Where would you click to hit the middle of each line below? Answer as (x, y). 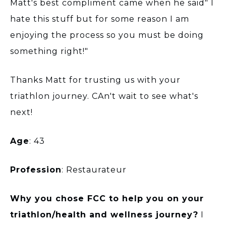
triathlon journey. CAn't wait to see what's (104, 96)
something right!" (49, 51)
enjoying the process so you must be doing (107, 35)
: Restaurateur (95, 169)
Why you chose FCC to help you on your (107, 198)
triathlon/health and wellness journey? (104, 214)
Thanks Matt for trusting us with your (95, 80)
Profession (36, 169)
